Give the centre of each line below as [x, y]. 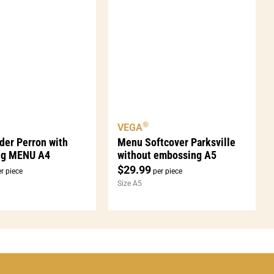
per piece [167, 171]
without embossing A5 [167, 155]
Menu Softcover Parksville [177, 142]
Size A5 [130, 183]
